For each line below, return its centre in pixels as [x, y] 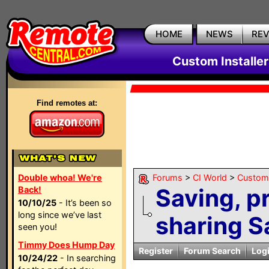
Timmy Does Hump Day [66, 245]
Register [156, 251]
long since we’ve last [60, 215]
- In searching [87, 258]
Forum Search [212, 251]
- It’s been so [84, 203]
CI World [210, 177]
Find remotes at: [67, 103]
